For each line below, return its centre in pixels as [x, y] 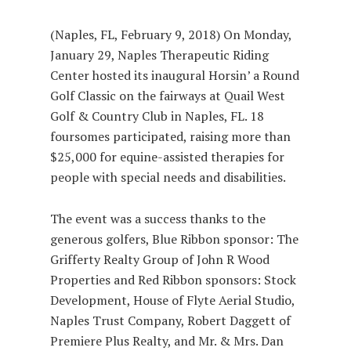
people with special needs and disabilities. [168, 177]
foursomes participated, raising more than [171, 136]
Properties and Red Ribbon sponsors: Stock [174, 279]
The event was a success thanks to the [158, 218]
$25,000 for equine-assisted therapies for [168, 156]
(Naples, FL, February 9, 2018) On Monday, [171, 34]
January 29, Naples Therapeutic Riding [160, 54]
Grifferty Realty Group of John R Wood [160, 259]
